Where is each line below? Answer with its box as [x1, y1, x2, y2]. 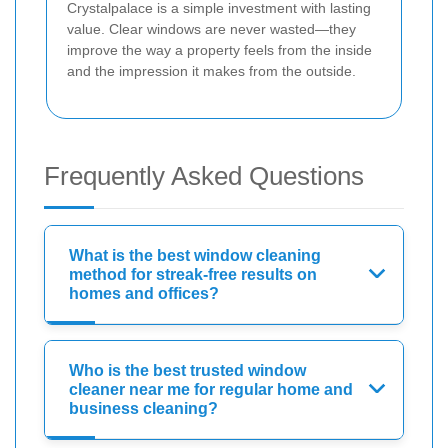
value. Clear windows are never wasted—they [67, 21, 356, 38]
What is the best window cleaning [69, 247, 321, 265]
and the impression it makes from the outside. [67, 63, 356, 80]
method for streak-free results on [69, 266, 317, 284]
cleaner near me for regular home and [69, 381, 353, 399]
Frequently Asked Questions [44, 161, 364, 192]
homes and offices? [69, 285, 219, 303]
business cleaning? [69, 400, 218, 418]
